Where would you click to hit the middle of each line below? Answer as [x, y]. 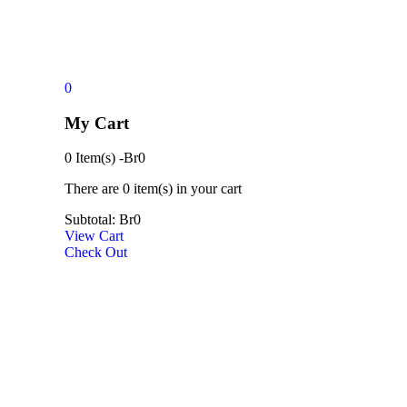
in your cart [207, 189]
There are [94, 189]
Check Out [96, 253]
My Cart [97, 123]
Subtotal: [90, 220]
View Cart [94, 236]
